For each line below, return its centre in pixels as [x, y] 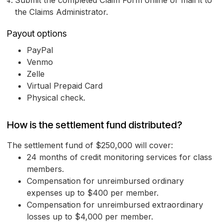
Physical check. [56, 98]
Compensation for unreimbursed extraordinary [115, 205]
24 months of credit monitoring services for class [119, 157]
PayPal [40, 50]
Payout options [37, 34]
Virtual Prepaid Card [65, 86]
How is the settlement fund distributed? [95, 125]
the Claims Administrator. [61, 12]
